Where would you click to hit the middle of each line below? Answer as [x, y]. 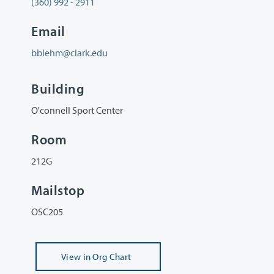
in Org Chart [107, 257]
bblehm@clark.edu [69, 53]
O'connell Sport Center [77, 110]
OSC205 [47, 212]
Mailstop [58, 191]
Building [58, 88]
